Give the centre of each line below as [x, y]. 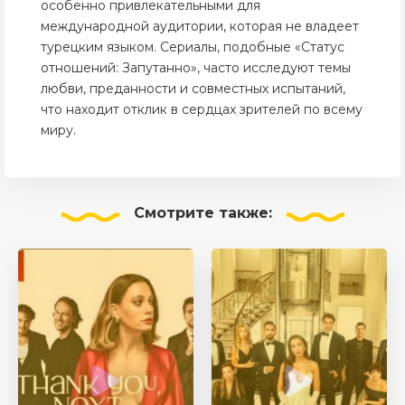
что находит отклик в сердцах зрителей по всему [202, 109]
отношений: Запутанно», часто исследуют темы [196, 68]
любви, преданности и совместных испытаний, [193, 89]
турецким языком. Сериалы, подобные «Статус [193, 47]
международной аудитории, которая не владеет [200, 26]
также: [243, 213]
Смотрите [174, 213]
